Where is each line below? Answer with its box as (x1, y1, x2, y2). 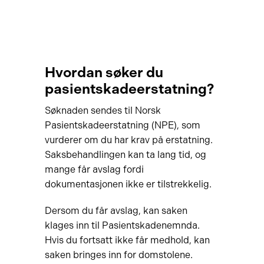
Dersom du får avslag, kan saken (44, 205, 187, 216)
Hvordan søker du (44, 64, 163, 81)
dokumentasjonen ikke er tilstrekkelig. (44, 179, 212, 190)
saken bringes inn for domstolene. (44, 249, 193, 260)
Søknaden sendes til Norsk (44, 105, 161, 116)
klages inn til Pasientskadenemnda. (44, 220, 200, 231)
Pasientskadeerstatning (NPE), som (44, 120, 200, 131)
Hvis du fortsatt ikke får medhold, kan (44, 235, 210, 246)
